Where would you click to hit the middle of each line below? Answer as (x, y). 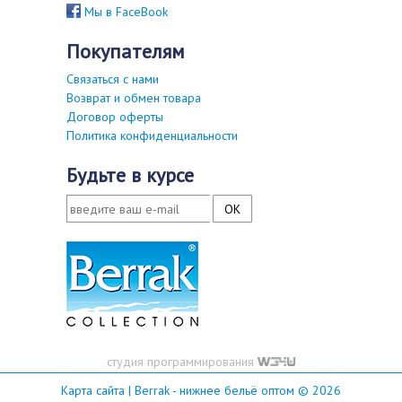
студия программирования (182, 362)
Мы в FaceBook (124, 12)
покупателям (132, 51)
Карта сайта (93, 390)
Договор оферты (115, 117)
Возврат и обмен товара (134, 98)
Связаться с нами (113, 79)
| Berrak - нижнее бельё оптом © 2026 (233, 390)
